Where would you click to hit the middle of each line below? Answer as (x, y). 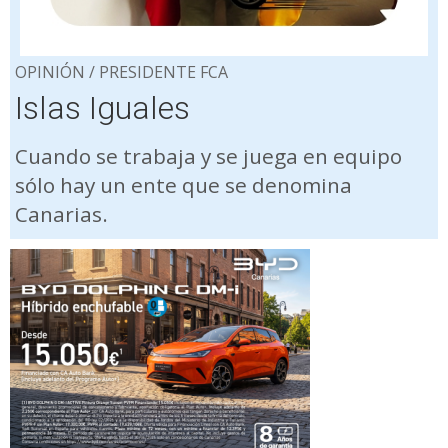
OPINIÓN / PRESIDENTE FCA (121, 71)
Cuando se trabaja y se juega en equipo (208, 155)
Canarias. (61, 213)
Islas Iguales (102, 107)
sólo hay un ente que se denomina (183, 184)
